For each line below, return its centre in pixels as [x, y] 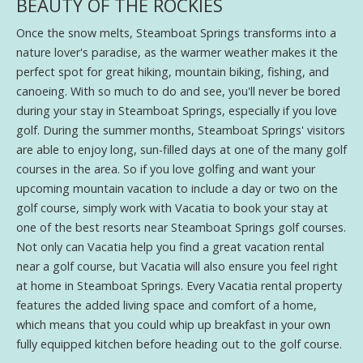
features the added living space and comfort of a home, [167, 305]
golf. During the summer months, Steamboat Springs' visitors [181, 130]
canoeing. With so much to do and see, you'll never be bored [178, 91]
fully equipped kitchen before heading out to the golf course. [179, 344]
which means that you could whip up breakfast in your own [173, 324]
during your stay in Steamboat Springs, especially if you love [177, 110]
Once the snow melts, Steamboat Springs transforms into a [176, 32]
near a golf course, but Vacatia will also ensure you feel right [177, 266]
